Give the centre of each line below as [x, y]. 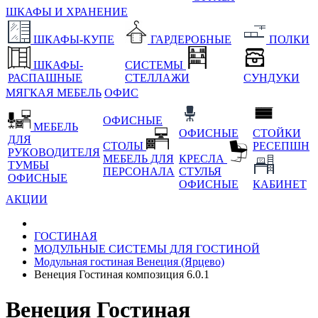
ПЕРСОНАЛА [139, 172]
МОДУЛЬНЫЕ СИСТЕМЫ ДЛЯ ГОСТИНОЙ [147, 249]
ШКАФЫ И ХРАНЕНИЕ [67, 12]
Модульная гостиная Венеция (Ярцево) [129, 262]
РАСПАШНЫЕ [45, 78]
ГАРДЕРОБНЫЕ [191, 40]
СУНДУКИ [272, 78]
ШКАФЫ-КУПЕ [74, 40]
